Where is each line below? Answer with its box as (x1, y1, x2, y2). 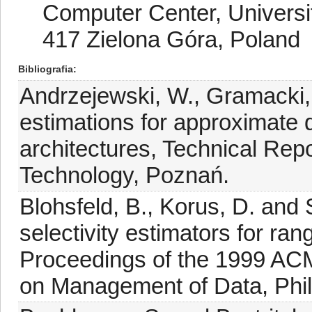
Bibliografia (18, 63, 73, 75)
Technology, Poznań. (19, 162, 229, 188)
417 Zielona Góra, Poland (42, 26, 300, 52)
